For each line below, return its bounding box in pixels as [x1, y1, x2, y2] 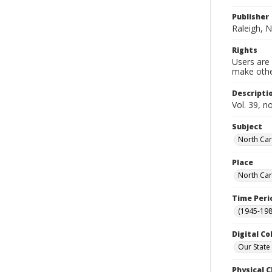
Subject [232, 121, 262, 132]
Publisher [232, 12, 269, 22]
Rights [232, 45, 257, 55]
